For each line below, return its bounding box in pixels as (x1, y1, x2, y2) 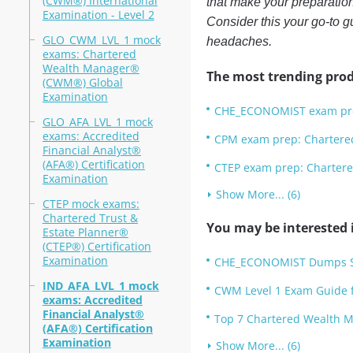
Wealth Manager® (42, 61, 139, 76)
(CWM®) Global (42, 75, 123, 90)
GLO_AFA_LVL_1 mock (42, 114, 153, 129)
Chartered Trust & (42, 210, 138, 225)
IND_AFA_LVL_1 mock (42, 278, 159, 293)
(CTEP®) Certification (42, 239, 151, 254)
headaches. (206, 35, 272, 48)
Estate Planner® (42, 225, 128, 240)
